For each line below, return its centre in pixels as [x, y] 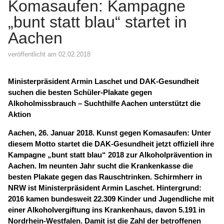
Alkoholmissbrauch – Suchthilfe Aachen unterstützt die [104, 103]
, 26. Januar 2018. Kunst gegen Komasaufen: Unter [123, 133]
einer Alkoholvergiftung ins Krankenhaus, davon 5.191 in [106, 210]
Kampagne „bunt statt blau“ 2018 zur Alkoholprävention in [110, 155]
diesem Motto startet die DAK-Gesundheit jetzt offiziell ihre [111, 144]
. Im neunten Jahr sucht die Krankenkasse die [114, 166]
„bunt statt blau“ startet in [97, 22]
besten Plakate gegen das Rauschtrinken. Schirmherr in [105, 177]
